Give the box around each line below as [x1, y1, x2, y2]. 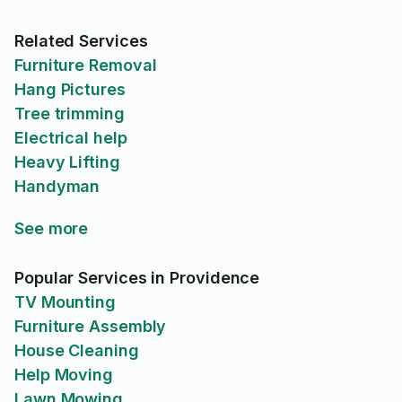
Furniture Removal [14, 56, 157, 74]
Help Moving [14, 365, 114, 384]
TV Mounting [14, 293, 117, 311]
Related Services [14, 31, 148, 50]
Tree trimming [14, 104, 125, 123]
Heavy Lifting [14, 153, 120, 171]
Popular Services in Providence [14, 268, 260, 287]
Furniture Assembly [14, 317, 167, 336]
